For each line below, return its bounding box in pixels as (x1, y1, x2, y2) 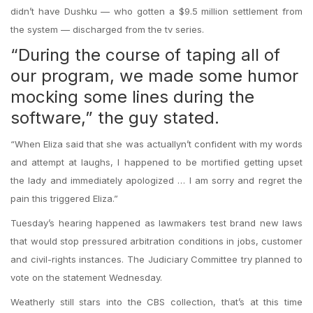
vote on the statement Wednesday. (10, 272, 162, 283)
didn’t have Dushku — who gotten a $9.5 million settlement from (10, 6, 303, 17)
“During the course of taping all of (10, 45, 280, 65)
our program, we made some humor (10, 66, 298, 86)
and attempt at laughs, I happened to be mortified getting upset (10, 156, 303, 168)
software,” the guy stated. (10, 108, 219, 128)
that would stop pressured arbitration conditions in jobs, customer (10, 235, 303, 247)
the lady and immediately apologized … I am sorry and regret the (10, 175, 303, 186)
